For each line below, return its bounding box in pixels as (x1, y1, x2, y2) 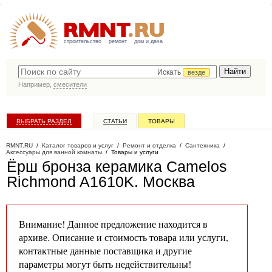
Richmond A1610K (7, 173, 134, 190)
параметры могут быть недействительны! (19, 257, 191, 270)
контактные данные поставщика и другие (19, 244, 192, 257)
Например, (18, 81, 53, 88)
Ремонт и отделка (123, 142, 176, 149)
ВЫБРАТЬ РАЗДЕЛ (16, 118, 72, 124)
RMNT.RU (6, 142, 33, 149)
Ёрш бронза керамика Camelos (7, 158, 227, 175)
